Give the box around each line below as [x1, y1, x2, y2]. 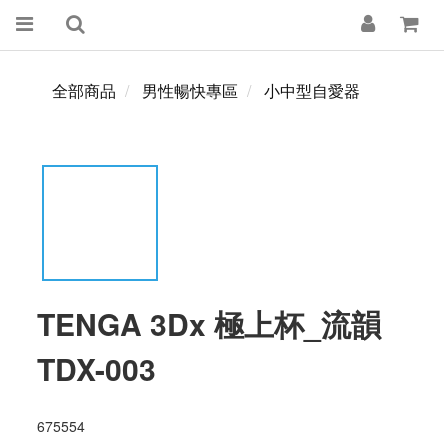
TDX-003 [37, 347, 156, 390]
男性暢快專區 [142, 79, 238, 102]
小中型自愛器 [264, 79, 360, 102]
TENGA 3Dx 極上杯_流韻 [37, 302, 381, 345]
